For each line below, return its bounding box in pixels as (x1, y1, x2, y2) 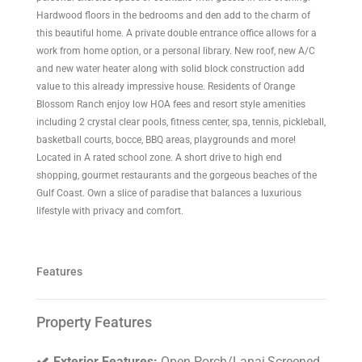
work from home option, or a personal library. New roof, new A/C (36, 45, 315, 57)
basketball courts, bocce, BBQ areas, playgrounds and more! (36, 134, 296, 146)
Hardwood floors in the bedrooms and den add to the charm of (36, 10, 310, 22)
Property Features (36, 314, 152, 331)
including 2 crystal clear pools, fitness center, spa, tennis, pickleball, (36, 116, 326, 128)
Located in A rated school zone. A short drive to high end (36, 152, 282, 164)
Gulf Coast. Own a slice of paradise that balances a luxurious (36, 187, 301, 200)
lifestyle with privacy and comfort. (36, 205, 183, 217)
